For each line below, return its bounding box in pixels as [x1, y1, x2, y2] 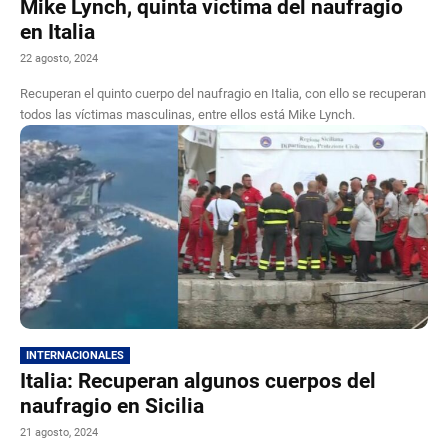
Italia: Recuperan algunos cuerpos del [20, 368, 376, 393]
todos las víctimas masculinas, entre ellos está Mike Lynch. [20, 106, 355, 122]
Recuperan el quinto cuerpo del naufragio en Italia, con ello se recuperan [20, 85, 426, 101]
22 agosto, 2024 [20, 51, 98, 65]
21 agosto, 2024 [20, 425, 98, 439]
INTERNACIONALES [26, 348, 124, 362]
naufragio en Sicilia [20, 393, 204, 418]
